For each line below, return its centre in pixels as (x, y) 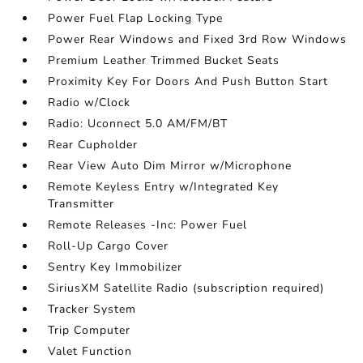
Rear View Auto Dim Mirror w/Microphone (170, 166)
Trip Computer (90, 331)
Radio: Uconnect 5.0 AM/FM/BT (138, 124)
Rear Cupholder (93, 145)
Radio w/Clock (90, 103)
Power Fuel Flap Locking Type (136, 19)
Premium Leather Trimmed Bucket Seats (164, 61)
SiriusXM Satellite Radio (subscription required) (186, 288)
